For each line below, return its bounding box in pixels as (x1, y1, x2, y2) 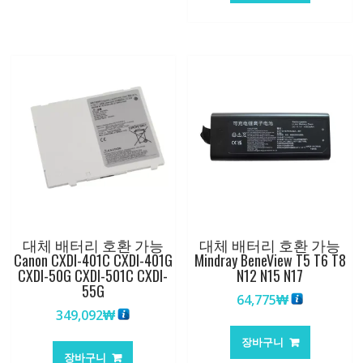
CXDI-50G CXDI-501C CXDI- (18, 265, 169, 287)
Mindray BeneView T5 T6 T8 (194, 250, 346, 271)
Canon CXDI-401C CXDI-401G (13, 250, 173, 271)
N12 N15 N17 (237, 265, 304, 287)
